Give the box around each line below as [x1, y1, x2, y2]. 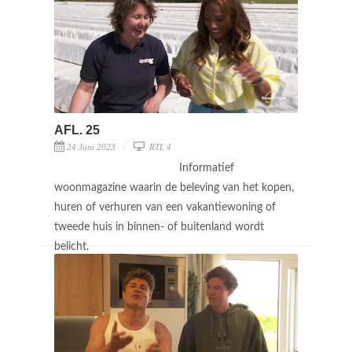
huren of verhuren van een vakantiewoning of [54, 201, 276, 213]
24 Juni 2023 [67, 141, 115, 152]
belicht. [54, 240, 92, 252]
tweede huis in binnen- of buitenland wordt [54, 221, 264, 233]
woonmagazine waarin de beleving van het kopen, [54, 181, 294, 193]
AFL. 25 [54, 123, 100, 137]
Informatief [179, 162, 234, 174]
